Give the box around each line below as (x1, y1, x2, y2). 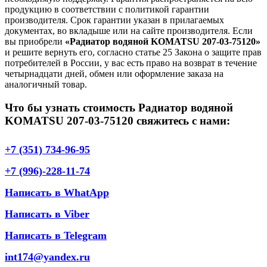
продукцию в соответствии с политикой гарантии (5, 4, 209, 15)
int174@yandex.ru (5, 250, 90, 263)
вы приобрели (5, 36, 65, 47)
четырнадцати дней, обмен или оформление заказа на (5, 69, 223, 79)
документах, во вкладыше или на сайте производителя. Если (5, 26, 253, 36)
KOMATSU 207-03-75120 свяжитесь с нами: (5, 114, 230, 128)
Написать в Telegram (5, 229, 107, 241)
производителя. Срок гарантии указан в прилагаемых (5, 15, 224, 26)
